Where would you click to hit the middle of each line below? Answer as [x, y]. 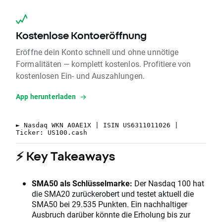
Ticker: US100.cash [52, 133]
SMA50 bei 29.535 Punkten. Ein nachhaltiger [110, 204]
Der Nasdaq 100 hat [168, 183]
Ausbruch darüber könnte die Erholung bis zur [111, 215]
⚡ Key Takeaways [65, 156]
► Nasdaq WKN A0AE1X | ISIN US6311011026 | [97, 125]
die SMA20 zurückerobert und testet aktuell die [113, 194]
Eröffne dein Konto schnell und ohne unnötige [97, 52]
